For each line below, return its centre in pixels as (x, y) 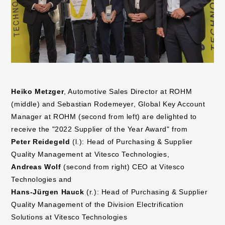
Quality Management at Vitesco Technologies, (90, 154)
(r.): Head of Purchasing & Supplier (146, 192)
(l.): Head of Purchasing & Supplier (132, 142)
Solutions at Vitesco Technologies (69, 217)
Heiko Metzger (38, 92)
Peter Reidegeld (41, 142)
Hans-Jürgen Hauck (48, 192)
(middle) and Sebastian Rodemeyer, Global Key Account (108, 104)
